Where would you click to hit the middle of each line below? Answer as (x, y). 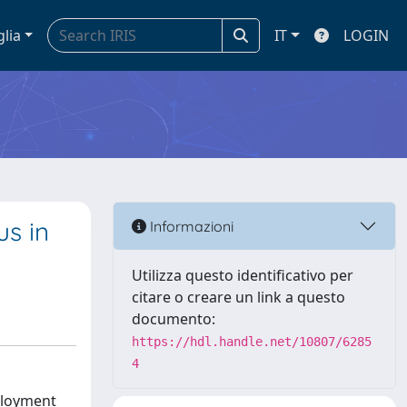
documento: (174, 319)
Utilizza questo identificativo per (243, 275)
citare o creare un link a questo (238, 297)
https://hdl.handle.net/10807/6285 (252, 342)
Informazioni (190, 226)
